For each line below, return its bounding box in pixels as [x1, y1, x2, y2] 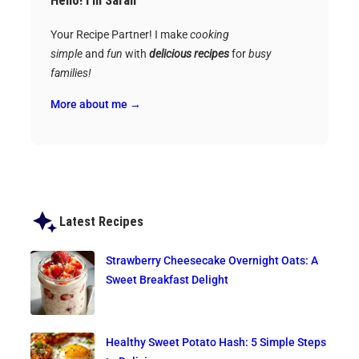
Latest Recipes [59, 213, 143, 229]
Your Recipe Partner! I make [50, 28, 190, 42]
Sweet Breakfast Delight [106, 272, 229, 286]
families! [50, 67, 91, 80]
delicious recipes [149, 47, 229, 61]
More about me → [50, 97, 141, 111]
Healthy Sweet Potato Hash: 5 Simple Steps [106, 335, 327, 349]
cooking [190, 28, 229, 42]
